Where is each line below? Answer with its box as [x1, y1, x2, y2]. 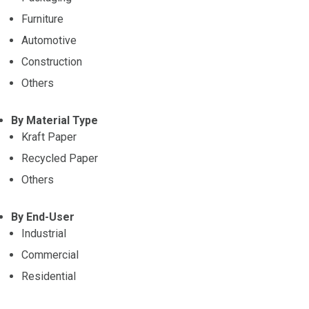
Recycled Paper [21, 151, 98, 165]
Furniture [21, 12, 63, 26]
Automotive [21, 33, 77, 47]
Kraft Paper [21, 130, 77, 143]
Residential [21, 269, 76, 283]
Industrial [21, 226, 66, 240]
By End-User [11, 210, 74, 223]
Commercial [21, 248, 79, 261]
